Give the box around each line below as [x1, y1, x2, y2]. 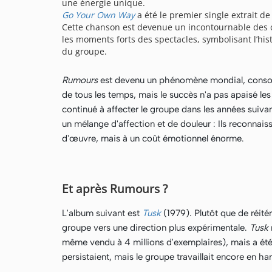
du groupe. [62, 46, 112, 57]
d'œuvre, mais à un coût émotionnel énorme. [62, 133, 244, 144]
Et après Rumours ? [62, 181, 168, 196]
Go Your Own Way [62, 9, 135, 21]
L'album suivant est [62, 208, 142, 219]
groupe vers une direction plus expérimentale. [62, 222, 250, 233]
